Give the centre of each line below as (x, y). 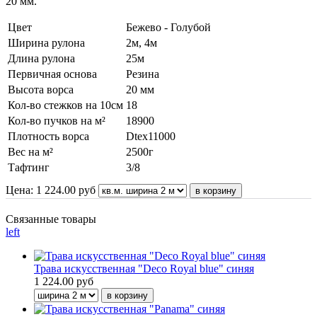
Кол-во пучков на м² (57, 120)
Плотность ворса (48, 136)
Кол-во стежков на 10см (65, 105)
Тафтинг (29, 167)
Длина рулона (41, 58)
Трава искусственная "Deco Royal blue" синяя (144, 268)
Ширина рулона (46, 42)
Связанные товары (51, 219)
